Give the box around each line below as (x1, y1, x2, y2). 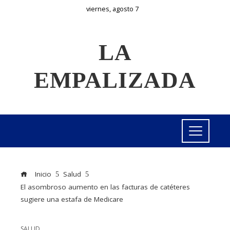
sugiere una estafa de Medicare (21, 195, 123, 204)
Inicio (33, 169, 51, 179)
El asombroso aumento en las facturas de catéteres (21, 182, 190, 191)
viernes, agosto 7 (86, 4, 139, 13)
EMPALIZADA (34, 67, 196, 93)
